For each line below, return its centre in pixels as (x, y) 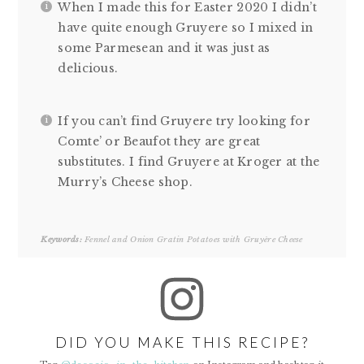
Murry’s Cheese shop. (125, 182)
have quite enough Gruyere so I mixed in (186, 27)
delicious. (88, 68)
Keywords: (61, 239)
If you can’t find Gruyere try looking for (184, 121)
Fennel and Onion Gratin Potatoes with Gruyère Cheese (192, 239)
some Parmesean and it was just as (164, 48)
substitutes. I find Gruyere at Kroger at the (189, 161)
